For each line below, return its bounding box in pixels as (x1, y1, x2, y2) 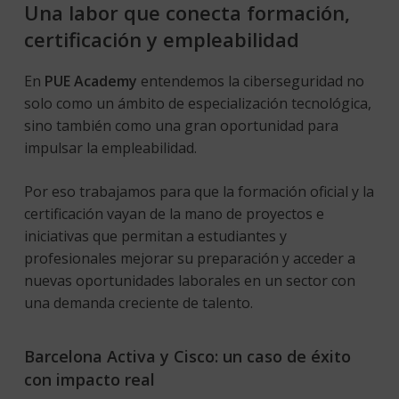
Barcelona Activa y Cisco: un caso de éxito (23, 345, 351, 367)
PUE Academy (44, 70, 137, 91)
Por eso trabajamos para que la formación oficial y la (23, 181, 374, 201)
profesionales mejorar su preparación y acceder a (23, 248, 355, 268)
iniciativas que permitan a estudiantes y (23, 225, 287, 246)
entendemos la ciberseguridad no (136, 70, 364, 91)
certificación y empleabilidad (23, 25, 299, 53)
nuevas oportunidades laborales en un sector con (23, 270, 355, 290)
